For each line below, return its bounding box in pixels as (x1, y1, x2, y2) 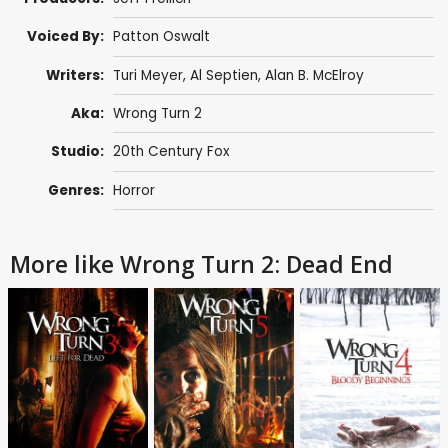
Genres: (48, 180, 105, 200)
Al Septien (189, 65, 258, 85)
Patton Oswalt (112, 27, 210, 47)
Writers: (46, 65, 105, 85)
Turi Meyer (112, 65, 183, 85)
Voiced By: (27, 27, 105, 47)
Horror (112, 180, 155, 200)
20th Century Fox (112, 142, 230, 162)
